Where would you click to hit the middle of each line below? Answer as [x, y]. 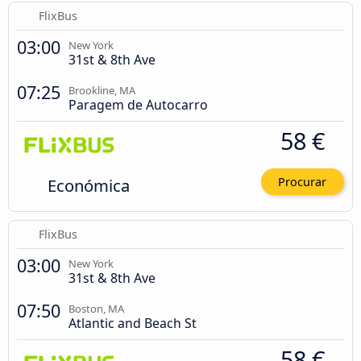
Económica [88, 185]
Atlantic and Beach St [133, 323]
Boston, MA [96, 309]
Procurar [303, 181]
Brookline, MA [102, 90]
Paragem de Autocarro [138, 104]
